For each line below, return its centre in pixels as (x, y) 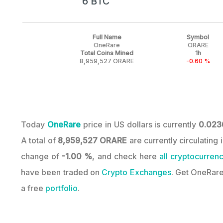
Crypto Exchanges (136, 172)
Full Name (107, 37)
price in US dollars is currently (140, 125)
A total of (39, 141)
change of (42, 157)
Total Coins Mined (107, 53)
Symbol (198, 37)
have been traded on (61, 172)
